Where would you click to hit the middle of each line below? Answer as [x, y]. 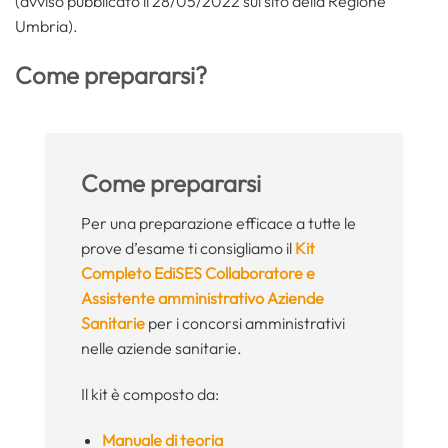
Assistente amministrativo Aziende [202, 298]
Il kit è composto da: [149, 394]
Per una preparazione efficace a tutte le [218, 223]
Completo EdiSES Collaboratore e [197, 273]
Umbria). [46, 25]
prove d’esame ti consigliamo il [187, 248]
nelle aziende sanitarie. [161, 348]
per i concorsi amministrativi [244, 323]
